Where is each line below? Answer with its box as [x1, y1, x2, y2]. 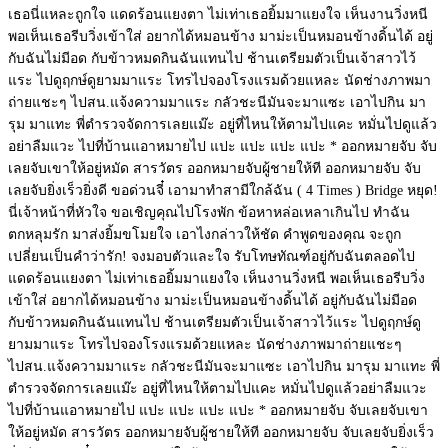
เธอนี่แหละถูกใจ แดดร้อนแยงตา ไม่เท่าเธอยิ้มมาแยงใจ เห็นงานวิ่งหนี [8, 7, 428, 23]
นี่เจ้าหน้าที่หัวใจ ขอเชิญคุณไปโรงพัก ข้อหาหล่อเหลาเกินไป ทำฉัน [8, 205, 410, 221]
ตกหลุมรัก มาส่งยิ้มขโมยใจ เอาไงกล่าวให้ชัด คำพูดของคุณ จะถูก [8, 227, 401, 243]
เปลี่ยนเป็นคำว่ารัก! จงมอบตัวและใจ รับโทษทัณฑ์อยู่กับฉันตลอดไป [8, 249, 415, 265]
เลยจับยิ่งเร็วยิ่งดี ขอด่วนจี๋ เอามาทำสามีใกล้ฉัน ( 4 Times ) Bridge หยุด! [8, 183, 438, 199]
